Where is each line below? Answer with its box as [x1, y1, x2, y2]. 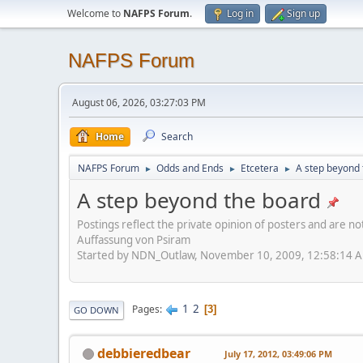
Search [161, 130, 193, 143]
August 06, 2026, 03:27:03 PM [72, 96, 206, 109]
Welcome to [67, 6, 123, 20]
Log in [227, 6, 254, 20]
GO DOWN [74, 303, 119, 316]
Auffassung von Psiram [77, 232, 190, 247]
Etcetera [241, 161, 279, 175]
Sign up [287, 6, 320, 20]
